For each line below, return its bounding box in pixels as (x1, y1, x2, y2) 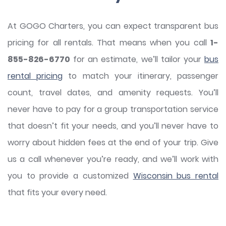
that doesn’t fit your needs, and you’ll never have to (8, 120, 218, 132)
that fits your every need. (8, 187, 107, 199)
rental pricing (8, 70, 63, 82)
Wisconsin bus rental (133, 170, 219, 182)
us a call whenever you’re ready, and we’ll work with (8, 153, 218, 165)
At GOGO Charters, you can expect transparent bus (8, 20, 218, 32)
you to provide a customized (8, 170, 133, 182)
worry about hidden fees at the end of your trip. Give (8, 137, 218, 149)
